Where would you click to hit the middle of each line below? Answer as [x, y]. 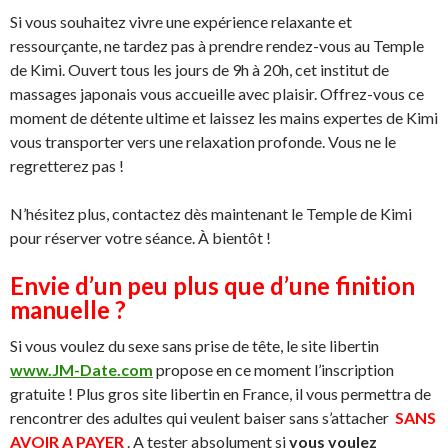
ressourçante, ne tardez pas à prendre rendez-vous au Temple [217, 45]
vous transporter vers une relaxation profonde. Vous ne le [203, 141]
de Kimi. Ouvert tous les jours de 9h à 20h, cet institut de [199, 69]
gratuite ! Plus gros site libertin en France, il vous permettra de [220, 393]
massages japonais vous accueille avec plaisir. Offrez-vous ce [217, 93]
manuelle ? [68, 309]
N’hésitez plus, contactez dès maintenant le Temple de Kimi [211, 213]
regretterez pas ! [67, 165]
